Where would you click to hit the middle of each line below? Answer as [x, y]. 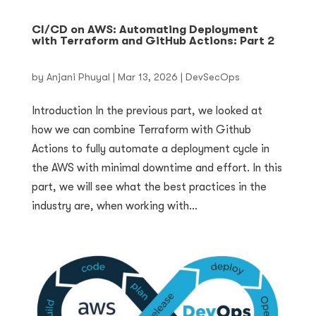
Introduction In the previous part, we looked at [147, 111]
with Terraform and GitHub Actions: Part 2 [153, 41]
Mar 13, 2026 [147, 77]
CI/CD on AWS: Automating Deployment [145, 30]
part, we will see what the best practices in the [149, 187]
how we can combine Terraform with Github [141, 130]
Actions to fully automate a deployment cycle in [150, 149]
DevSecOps [212, 77]
